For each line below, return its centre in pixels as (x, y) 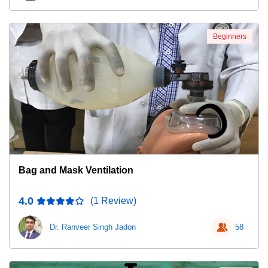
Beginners (230, 36)
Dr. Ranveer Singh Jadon (93, 227)
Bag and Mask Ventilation (76, 170)
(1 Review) (113, 201)
